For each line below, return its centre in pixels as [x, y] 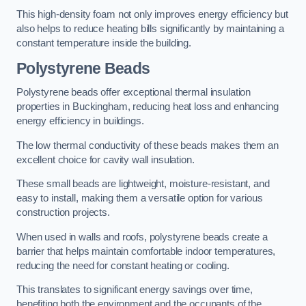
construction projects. [63, 213]
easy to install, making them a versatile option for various [140, 198]
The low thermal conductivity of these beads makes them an [148, 145]
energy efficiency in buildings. [80, 121]
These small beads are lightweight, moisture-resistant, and [143, 184]
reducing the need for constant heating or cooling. [123, 265]
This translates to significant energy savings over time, [135, 290]
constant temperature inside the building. [104, 43]
